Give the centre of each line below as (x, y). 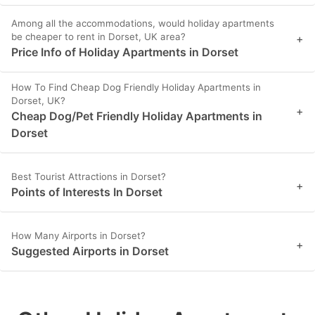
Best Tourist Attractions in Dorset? (89, 177)
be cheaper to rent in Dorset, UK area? (98, 37)
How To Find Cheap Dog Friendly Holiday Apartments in (136, 88)
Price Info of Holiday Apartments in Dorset (125, 52)
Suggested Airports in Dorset (90, 251)
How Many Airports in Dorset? (78, 236)
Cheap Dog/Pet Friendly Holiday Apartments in (137, 116)
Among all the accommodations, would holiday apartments (143, 24)
